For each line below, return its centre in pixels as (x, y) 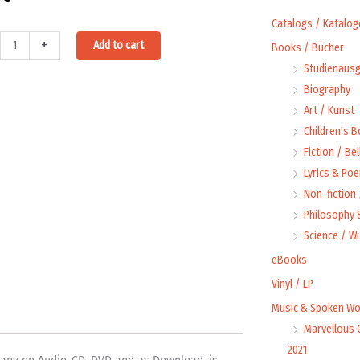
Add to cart (118, 45)
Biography (327, 90)
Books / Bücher (307, 48)
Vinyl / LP (292, 284)
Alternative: (186, 41)
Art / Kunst (329, 110)
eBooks (289, 260)
